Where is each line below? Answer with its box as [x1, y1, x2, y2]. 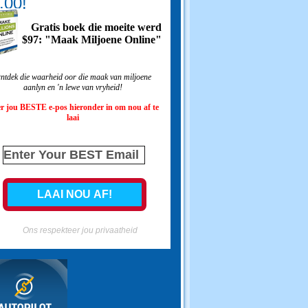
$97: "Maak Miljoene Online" [21, 34, 162, 46]
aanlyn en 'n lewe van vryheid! [23, 82, 122, 93]
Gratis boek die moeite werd [30, 21, 162, 34]
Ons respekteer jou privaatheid [22, 225, 137, 235]
